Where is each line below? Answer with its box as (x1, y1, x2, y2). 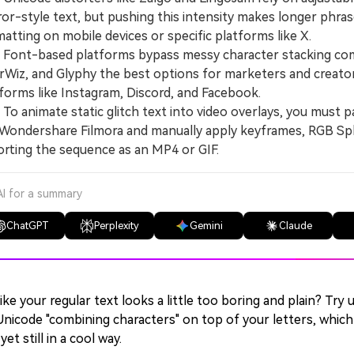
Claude (278, 220, 312, 232)
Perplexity (94, 220, 139, 232)
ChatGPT (6, 220, 49, 232)
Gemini (189, 220, 223, 232)
